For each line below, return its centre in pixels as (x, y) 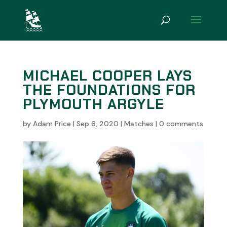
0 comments (181, 124)
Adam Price (52, 124)
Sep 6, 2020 (97, 124)
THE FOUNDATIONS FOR (109, 90)
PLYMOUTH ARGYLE (93, 104)
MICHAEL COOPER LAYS (107, 76)
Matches (139, 124)
